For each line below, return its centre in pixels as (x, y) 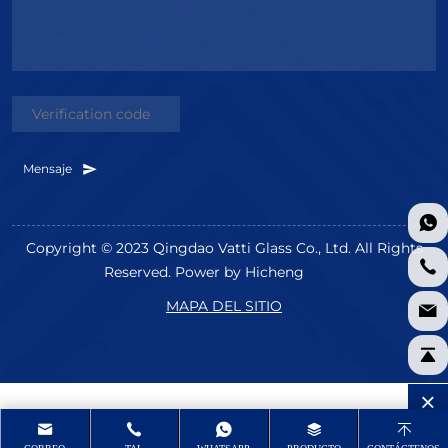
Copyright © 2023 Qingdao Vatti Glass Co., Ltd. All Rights (224, 247)
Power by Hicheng (239, 271)
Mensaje (49, 168)
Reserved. (139, 271)
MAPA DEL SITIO (224, 305)
